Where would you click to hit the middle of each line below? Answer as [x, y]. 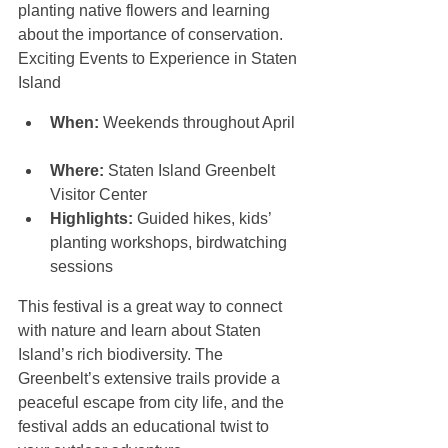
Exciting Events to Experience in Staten [159, 59]
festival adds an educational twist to [145, 427]
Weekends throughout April [199, 123]
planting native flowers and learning [146, 11]
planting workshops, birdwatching [170, 243]
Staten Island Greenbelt [191, 171]
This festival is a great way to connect [152, 307]
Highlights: [91, 219]
